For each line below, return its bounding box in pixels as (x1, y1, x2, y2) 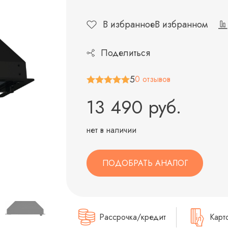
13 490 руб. (87, 94, 181, 121)
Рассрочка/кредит (97, 211, 166, 223)
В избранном (155, 18, 208, 31)
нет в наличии (87, 124, 136, 136)
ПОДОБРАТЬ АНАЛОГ (102, 157, 188, 169)
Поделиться (101, 46, 150, 60)
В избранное (103, 18, 155, 31)
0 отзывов (135, 73, 170, 85)
